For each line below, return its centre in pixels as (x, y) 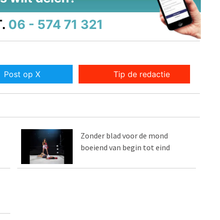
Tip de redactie (142, 74)
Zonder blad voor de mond (124, 136)
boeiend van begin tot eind (125, 148)
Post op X (22, 74)
